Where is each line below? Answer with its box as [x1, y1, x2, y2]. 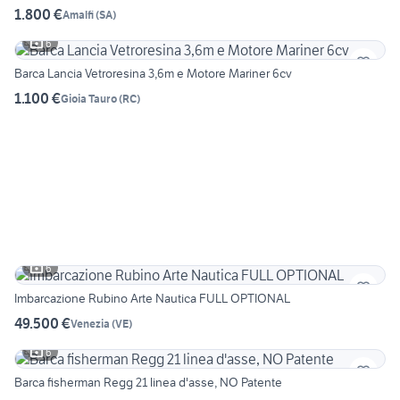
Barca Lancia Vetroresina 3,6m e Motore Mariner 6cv [14, 65, 292, 82]
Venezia [71, 316, 110, 330]
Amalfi [62, 7, 94, 21]
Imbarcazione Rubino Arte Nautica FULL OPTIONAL [14, 290, 290, 307]
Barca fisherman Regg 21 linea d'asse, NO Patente [14, 374, 282, 391]
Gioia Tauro [61, 91, 117, 105]
